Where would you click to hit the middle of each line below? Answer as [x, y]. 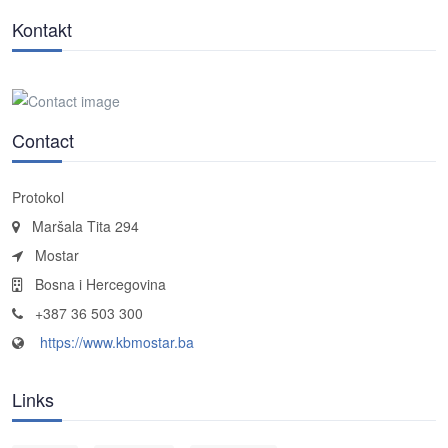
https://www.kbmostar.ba [115, 342]
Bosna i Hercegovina [100, 284]
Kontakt [42, 29]
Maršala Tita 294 [85, 226]
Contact [43, 140]
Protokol [38, 197]
